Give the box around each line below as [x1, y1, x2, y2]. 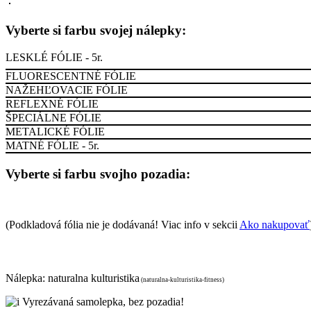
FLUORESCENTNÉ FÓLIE [6, 70, 136, 83]
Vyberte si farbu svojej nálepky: [6, 23, 186, 38]
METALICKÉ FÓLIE [6, 126, 105, 138]
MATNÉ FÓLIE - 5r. [6, 140, 99, 152]
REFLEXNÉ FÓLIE [6, 98, 99, 110]
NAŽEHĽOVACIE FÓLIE [6, 84, 128, 96]
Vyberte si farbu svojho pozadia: [6, 166, 190, 181]
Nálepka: [6, 271, 45, 284]
